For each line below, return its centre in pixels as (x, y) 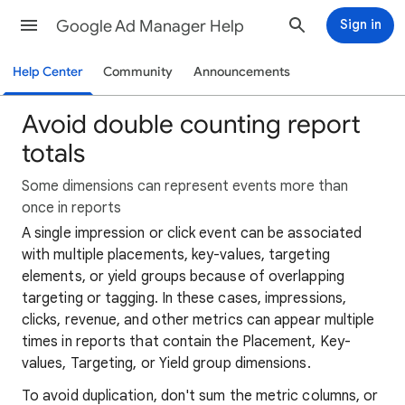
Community (137, 72)
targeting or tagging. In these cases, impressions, (184, 298)
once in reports (71, 208)
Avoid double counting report (191, 124)
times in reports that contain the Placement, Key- (186, 342)
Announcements (241, 72)
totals (53, 153)
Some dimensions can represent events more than (185, 186)
